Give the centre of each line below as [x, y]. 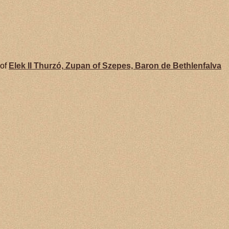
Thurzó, [49, 66]
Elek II [21, 66]
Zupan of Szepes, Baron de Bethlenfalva [142, 66]
